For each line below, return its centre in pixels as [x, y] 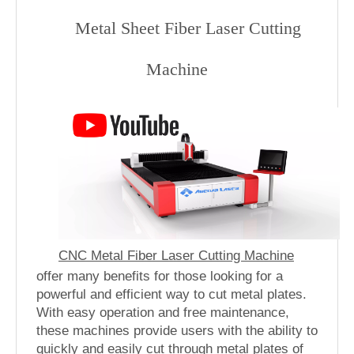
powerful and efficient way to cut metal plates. [171, 294]
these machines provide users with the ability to [177, 330]
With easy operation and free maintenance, [163, 312]
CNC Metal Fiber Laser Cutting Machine [176, 255]
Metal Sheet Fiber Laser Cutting [188, 28]
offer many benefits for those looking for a [160, 276]
